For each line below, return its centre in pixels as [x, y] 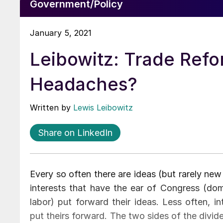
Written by [52, 107]
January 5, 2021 [61, 33]
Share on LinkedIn [75, 132]
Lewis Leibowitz [103, 107]
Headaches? [84, 84]
